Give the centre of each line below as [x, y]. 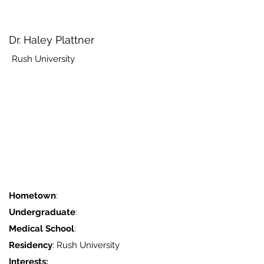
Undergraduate [42, 212]
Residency [31, 245]
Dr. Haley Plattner [52, 40]
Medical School [42, 229]
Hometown [32, 196]
